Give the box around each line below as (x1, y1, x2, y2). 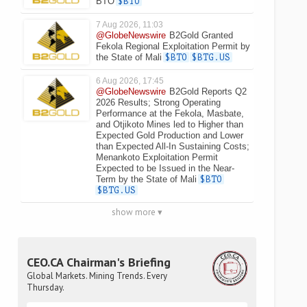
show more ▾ (112, 206, 162, 218)
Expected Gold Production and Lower (96, 130, 243, 140)
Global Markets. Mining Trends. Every (27, 270, 167, 282)
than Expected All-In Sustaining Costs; (96, 141, 249, 151)
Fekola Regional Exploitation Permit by (96, 41, 250, 51)
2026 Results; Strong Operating (96, 97, 221, 108)
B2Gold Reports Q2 (169, 86, 247, 97)
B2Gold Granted (169, 30, 233, 40)
